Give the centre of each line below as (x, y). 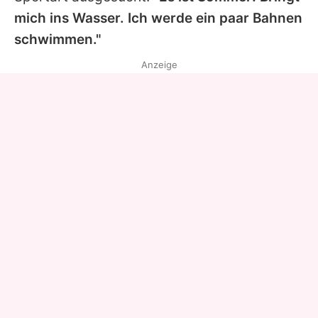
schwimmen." (58, 40)
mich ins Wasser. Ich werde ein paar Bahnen (158, 18)
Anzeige (159, 65)
